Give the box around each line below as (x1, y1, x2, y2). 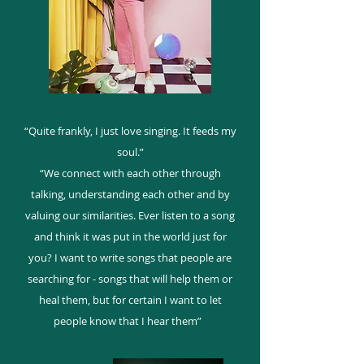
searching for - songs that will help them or (28, 271, 232, 286)
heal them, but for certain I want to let (38, 292, 222, 307)
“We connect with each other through (39, 166, 221, 180)
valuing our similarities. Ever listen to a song (25, 208, 235, 223)
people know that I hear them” (54, 314, 206, 328)
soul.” (116, 145, 144, 159)
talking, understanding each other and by (30, 187, 230, 201)
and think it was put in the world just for (33, 229, 227, 244)
